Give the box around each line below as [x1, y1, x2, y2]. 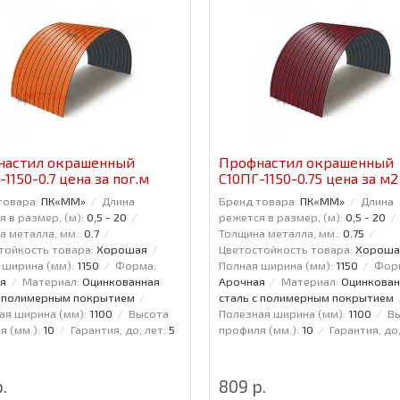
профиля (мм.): [218, 321, 299, 337]
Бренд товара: [218, 193, 297, 208]
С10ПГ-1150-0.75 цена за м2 [218, 169, 398, 187]
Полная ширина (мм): [218, 257, 333, 272]
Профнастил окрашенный [218, 153, 394, 171]
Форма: [115, 257, 156, 272]
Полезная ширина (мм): [218, 305, 346, 321]
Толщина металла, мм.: [218, 225, 340, 240]
